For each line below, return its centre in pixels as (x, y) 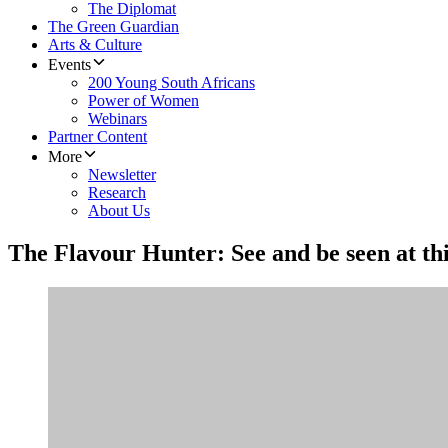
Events (69, 65)
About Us (119, 211)
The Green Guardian (113, 27)
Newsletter (122, 175)
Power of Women (143, 101)
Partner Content (97, 137)
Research (117, 193)
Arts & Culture (95, 45)
